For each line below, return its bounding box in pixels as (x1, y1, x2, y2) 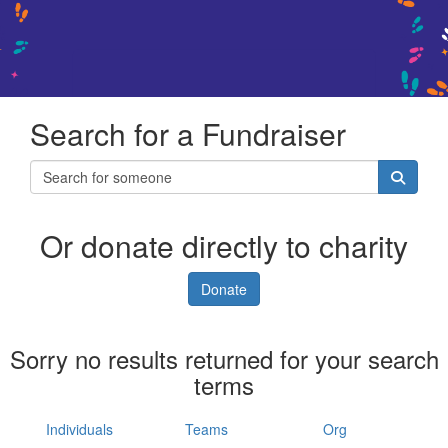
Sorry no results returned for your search (9, 340, 439, 376)
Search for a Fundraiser (30, 111, 346, 155)
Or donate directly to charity (40, 223, 408, 267)
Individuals (46, 418, 113, 439)
